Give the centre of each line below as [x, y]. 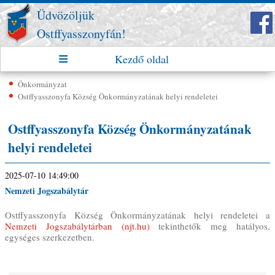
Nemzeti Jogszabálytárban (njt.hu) [77, 226]
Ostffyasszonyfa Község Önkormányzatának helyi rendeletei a [137, 215]
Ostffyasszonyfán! [81, 33]
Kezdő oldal [142, 59]
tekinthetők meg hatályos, [210, 226]
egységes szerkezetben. [51, 237]
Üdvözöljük [66, 15]
